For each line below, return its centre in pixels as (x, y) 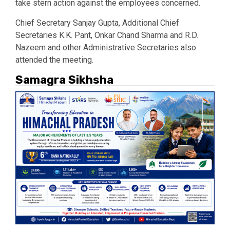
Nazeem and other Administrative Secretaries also (106, 47)
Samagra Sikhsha (64, 80)
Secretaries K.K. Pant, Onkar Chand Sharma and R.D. (107, 35)
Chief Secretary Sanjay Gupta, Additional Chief (97, 23)
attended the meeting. (54, 60)
